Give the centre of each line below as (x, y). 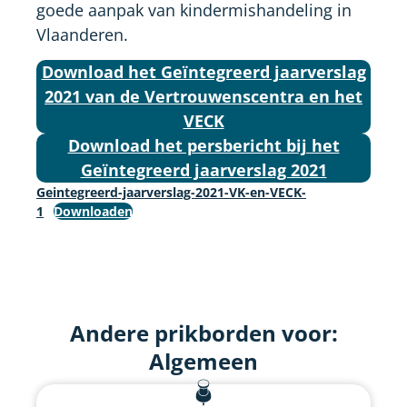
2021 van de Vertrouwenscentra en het (203, 97)
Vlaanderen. (82, 35)
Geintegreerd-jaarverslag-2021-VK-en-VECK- (171, 193)
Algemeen (203, 362)
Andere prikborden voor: (203, 333)
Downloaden (93, 212)
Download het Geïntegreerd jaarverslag (203, 72)
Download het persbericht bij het (203, 146)
